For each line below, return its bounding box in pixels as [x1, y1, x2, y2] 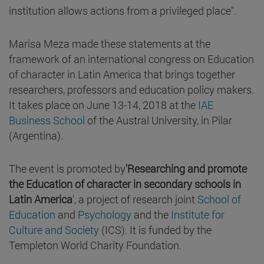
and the [131, 207, 171, 222]
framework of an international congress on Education [9, 51, 254, 66]
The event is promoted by [9, 161, 126, 176]
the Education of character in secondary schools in [9, 176, 241, 191]
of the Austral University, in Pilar [85, 113, 232, 127]
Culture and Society [9, 222, 99, 237]
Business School [9, 113, 85, 127]
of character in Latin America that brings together [9, 67, 235, 81]
